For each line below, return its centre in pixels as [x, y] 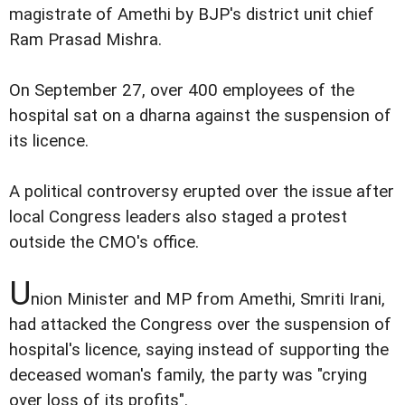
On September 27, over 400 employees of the [182, 91]
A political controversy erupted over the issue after [202, 192]
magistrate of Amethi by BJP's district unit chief [192, 15]
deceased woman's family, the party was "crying [188, 376]
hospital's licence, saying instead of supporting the [199, 350]
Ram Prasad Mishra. [85, 40]
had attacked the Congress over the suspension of [200, 325]
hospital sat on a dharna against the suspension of [200, 116]
